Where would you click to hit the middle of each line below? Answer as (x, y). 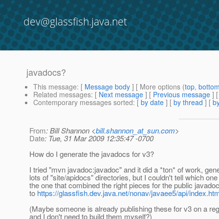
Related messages (62, 95)
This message (55, 87)
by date (152, 102)
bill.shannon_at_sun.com (135, 131)
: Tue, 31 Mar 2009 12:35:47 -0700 (99, 138)
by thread (188, 102)
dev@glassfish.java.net (75, 22)
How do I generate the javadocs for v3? (92, 154)
